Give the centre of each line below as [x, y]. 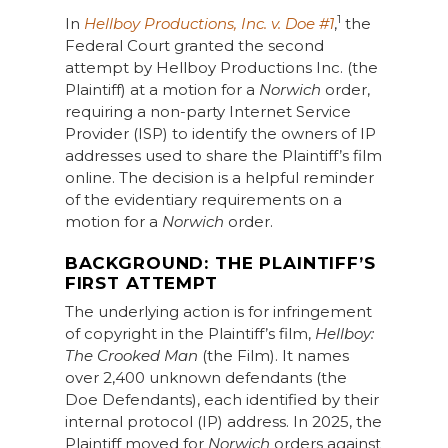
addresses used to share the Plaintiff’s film [223, 155]
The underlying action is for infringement [218, 311]
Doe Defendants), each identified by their [221, 399]
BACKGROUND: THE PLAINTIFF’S [220, 263]
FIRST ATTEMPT [141, 283]
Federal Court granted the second [194, 45]
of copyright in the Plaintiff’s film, [189, 333]
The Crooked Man [131, 355]
